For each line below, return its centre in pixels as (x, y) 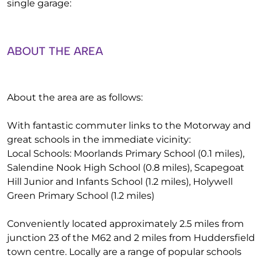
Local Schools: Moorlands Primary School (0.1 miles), (126, 154)
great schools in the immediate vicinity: (99, 139)
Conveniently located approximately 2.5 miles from (125, 224)
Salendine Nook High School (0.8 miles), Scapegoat (126, 168)
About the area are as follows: (75, 97)
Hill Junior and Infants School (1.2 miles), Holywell (120, 182)
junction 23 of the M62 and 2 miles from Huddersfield (131, 238)
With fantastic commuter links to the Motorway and (129, 125)
